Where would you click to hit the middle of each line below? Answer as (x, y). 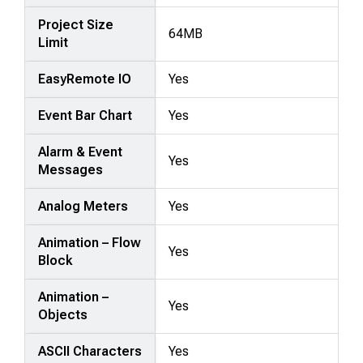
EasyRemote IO (85, 79)
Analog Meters (83, 206)
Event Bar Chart (85, 115)
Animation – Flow (90, 242)
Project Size (76, 24)
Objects (63, 314)
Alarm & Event (81, 152)
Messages (71, 169)
